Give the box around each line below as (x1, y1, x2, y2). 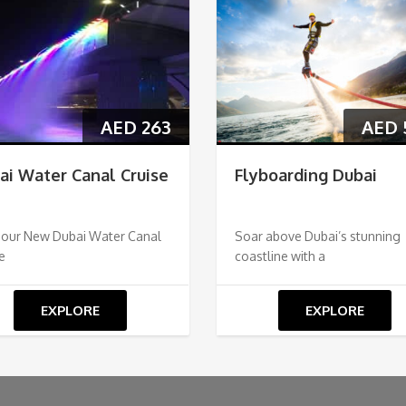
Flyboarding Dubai (234, 164, 377, 185)
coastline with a (234, 247, 325, 264)
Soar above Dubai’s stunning (234, 227, 401, 244)
